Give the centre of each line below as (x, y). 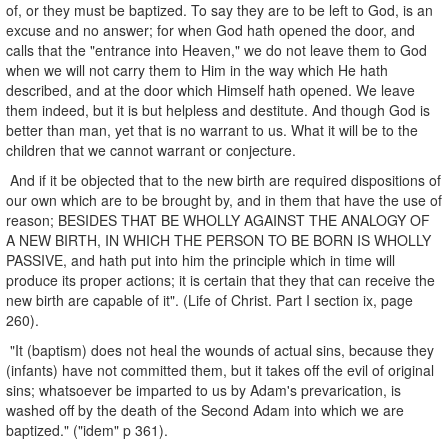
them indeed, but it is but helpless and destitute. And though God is (218, 109)
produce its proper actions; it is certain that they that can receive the (220, 279)
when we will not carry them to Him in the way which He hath (197, 69)
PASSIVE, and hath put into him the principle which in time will (200, 259)
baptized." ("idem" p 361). (87, 429)
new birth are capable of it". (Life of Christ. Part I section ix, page (209, 299)
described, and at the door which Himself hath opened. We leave (210, 89)
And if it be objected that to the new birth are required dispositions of (223, 179)
